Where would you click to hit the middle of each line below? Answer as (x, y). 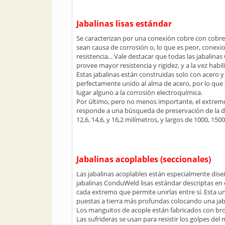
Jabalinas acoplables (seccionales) (144, 159)
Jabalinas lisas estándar (124, 24)
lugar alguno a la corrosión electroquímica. (139, 92)
